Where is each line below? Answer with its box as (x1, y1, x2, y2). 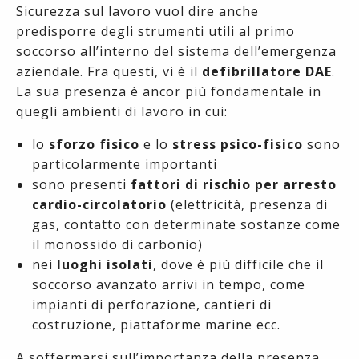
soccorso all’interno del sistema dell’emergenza (16, 42, 337, 61)
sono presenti (32, 175, 131, 194)
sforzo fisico (49, 135, 139, 154)
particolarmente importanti (32, 155, 217, 174)
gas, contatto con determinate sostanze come (32, 216, 341, 234)
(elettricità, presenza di (167, 196, 328, 214)
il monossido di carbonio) (32, 236, 203, 254)
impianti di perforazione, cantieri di (32, 296, 272, 314)
